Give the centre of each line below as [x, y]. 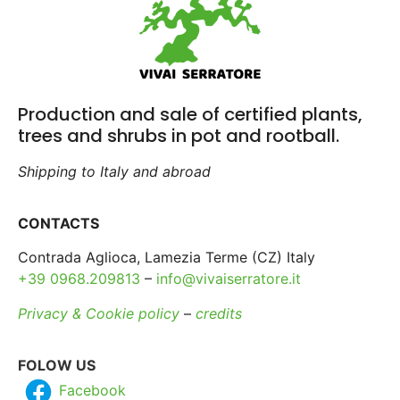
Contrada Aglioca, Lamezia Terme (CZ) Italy [167, 258]
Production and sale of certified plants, [190, 114]
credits [219, 313]
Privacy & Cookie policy [99, 313]
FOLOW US [57, 366]
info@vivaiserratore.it [229, 279]
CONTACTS [58, 224]
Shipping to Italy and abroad [114, 171]
